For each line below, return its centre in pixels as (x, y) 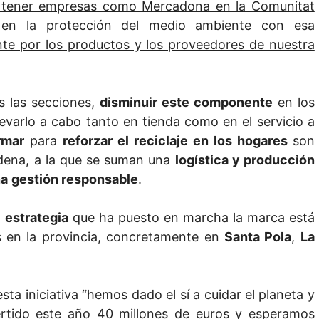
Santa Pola (258, 237)
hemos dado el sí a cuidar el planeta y (201, 295)
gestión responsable (75, 179)
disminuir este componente (186, 103)
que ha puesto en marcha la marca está (192, 218)
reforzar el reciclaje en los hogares (177, 141)
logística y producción (245, 160)
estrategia (37, 218)
